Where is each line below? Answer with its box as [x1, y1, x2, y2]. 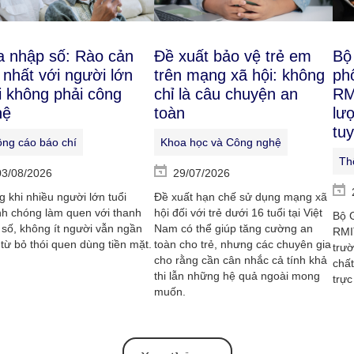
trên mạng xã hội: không [154, 66, 326, 84]
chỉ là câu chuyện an [154, 85, 299, 103]
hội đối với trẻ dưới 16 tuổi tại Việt [154, 206, 323, 219]
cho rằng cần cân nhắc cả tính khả [154, 254, 328, 266]
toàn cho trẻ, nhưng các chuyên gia [154, 238, 332, 250]
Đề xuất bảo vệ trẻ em [154, 47, 312, 65]
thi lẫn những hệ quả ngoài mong [154, 269, 321, 282]
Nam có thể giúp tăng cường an [154, 222, 314, 235]
